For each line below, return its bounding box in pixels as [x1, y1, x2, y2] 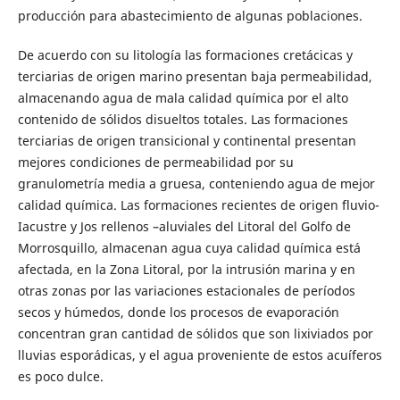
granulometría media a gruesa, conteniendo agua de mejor [17, 174, 375, 192]
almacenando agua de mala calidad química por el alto [17, 88, 348, 106]
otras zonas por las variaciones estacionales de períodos [17, 281, 355, 299]
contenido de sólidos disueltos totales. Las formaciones [17, 110, 348, 128]
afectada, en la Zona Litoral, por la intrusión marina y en [17, 260, 355, 278]
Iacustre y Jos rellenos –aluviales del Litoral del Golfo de [17, 217, 351, 235]
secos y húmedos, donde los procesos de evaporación [17, 303, 339, 321]
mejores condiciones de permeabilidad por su [17, 153, 294, 171]
